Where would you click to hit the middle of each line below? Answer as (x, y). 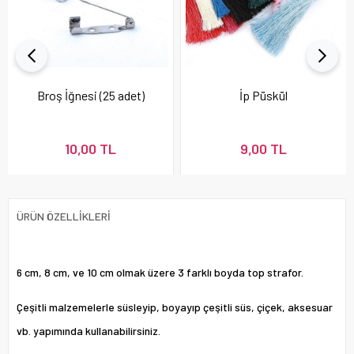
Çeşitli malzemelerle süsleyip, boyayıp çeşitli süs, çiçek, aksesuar (175, 307)
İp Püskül (264, 95)
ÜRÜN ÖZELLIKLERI (64, 216)
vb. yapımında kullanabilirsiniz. (88, 330)
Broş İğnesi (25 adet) (90, 95)
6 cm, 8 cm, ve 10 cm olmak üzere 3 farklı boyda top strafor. (160, 272)
